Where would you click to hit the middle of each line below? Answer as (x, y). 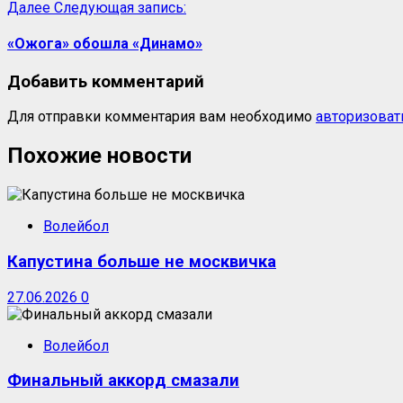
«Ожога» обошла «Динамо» (105, 44)
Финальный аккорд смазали (123, 381)
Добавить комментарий (106, 81)
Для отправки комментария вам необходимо (161, 117)
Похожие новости (99, 156)
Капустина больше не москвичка (142, 262)
